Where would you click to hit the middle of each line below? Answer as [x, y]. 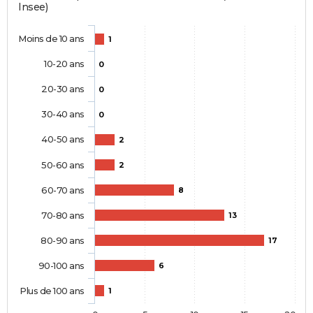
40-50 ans [63, 139]
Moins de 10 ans [51, 39]
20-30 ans [63, 89]
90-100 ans [61, 266]
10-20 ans [64, 64]
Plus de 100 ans [52, 291]
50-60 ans [63, 165]
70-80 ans [63, 216]
